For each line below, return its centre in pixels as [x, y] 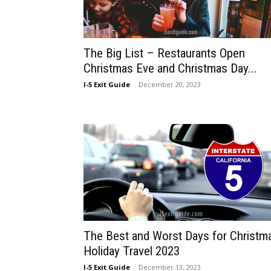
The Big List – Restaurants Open [164, 53]
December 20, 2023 [170, 84]
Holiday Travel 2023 [132, 251]
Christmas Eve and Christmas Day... [170, 68]
